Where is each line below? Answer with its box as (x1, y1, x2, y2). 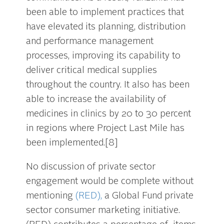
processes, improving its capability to (26, 51, 181, 60)
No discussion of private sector (26, 162, 156, 171)
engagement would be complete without (26, 177, 194, 186)
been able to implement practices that (26, 7, 184, 17)
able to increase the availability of (26, 94, 166, 104)
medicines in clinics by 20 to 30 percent (26, 109, 191, 118)
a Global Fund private (102, 191, 194, 200)
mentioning (26, 191, 76, 200)
